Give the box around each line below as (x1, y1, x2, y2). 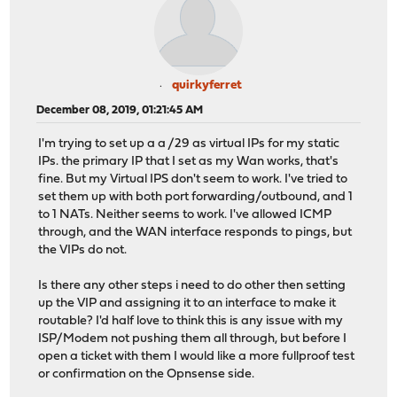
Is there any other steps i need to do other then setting (38, 279, 346, 293)
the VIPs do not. (38, 244, 128, 258)
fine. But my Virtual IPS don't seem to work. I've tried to (38, 173, 348, 187)
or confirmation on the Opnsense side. (38, 368, 255, 382)
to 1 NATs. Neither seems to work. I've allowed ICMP (38, 208, 332, 222)
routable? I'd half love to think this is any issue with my (38, 315, 344, 329)
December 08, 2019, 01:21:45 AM (36, 104, 204, 116)
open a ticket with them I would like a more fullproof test (38, 350, 355, 364)
